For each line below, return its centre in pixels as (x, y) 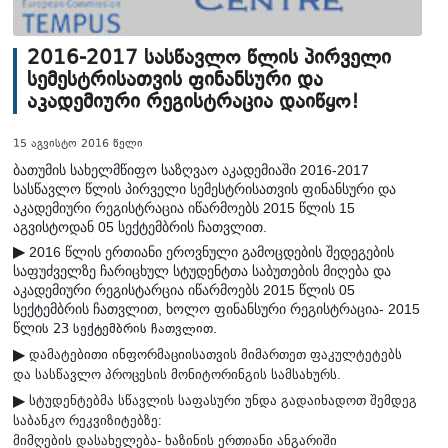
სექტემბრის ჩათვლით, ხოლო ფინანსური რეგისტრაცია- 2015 (216, 309)
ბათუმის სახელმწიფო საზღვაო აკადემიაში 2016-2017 (191, 170)
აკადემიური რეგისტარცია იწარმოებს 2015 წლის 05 (184, 290)
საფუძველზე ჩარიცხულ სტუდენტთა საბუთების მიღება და (202, 271)
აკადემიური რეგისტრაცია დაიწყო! (193, 103)
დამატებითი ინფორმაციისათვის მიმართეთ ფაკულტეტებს (213, 355)
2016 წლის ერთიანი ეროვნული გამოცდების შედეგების (209, 252)
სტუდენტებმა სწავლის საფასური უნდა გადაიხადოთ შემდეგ (221, 401)
